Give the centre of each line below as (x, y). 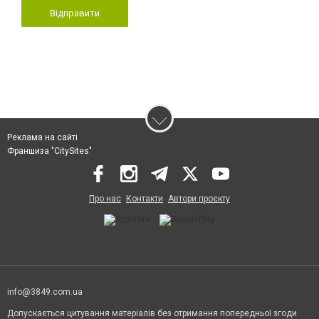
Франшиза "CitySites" (49, 151)
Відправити (75, 13)
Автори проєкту (199, 198)
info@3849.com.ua (45, 292)
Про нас (105, 198)
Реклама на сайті (42, 137)
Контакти (145, 198)
